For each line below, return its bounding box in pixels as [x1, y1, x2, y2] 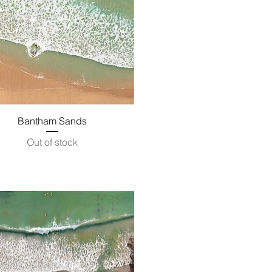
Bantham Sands [17, 115, 87, 127]
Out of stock [26, 136, 78, 149]
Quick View [30, 114, 74, 126]
